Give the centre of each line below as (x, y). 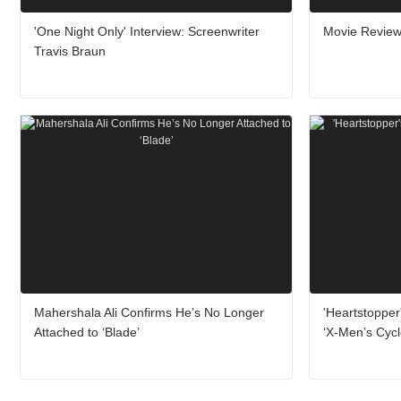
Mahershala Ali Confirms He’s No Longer (149, 313)
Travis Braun (70, 51)
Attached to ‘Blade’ (87, 333)
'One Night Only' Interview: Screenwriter (147, 31)
